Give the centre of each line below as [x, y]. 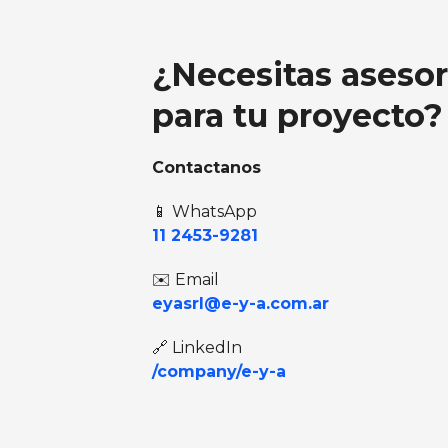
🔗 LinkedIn [197, 347]
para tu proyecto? [298, 115]
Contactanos [207, 167]
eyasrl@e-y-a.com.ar [241, 303]
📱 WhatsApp [209, 211]
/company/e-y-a [219, 371]
